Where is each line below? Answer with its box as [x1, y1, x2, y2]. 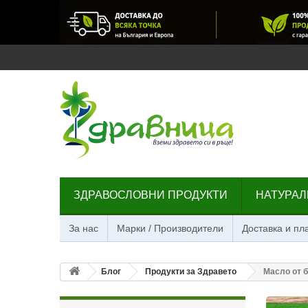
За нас [69, 223, 98, 234]
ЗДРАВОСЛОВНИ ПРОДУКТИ [74, 189, 228, 201]
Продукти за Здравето [145, 267, 236, 276]
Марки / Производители [117, 223, 223, 234]
